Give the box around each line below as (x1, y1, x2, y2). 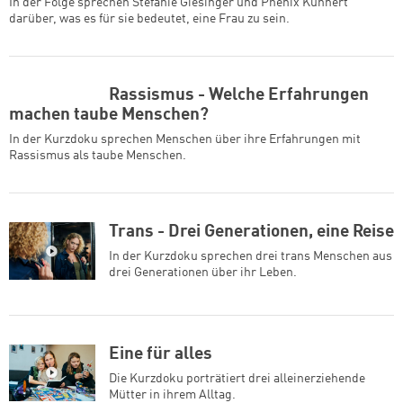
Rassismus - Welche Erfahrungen (109, 86, 369, 103)
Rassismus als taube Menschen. (9, 148, 189, 162)
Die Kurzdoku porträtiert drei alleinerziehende (109, 372, 365, 385)
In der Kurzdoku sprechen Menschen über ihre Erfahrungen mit (9, 132, 361, 146)
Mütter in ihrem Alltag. (109, 388, 236, 401)
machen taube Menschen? (9, 106, 209, 123)
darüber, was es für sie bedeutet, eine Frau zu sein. (9, 12, 292, 25)
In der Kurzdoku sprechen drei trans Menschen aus (109, 249, 392, 263)
